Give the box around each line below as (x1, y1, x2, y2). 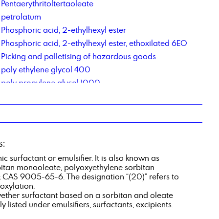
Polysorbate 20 (1, 104, 57, 114)
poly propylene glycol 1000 (1, 78, 101, 88)
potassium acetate (1, 117, 68, 128)
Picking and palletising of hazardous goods (1, 51, 156, 62)
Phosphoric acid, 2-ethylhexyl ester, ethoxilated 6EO (1, 38, 188, 48)
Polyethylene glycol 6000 (1, 91, 94, 101)
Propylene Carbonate (1, 144, 79, 154)
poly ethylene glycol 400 (1, 65, 91, 75)
